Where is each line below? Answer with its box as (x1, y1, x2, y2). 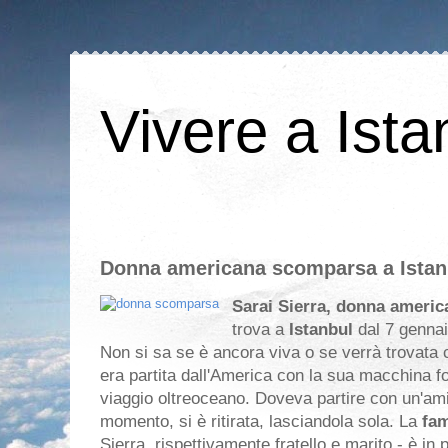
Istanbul (289, 320, 358, 339)
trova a (232, 320, 289, 339)
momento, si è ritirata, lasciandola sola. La (100, 412, 422, 431)
